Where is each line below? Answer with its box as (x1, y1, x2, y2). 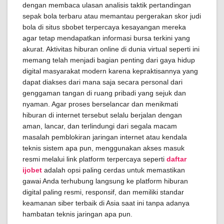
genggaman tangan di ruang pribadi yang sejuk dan (22, 89, 186, 97)
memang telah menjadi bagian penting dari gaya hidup (22, 56, 195, 64)
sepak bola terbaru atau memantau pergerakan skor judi (22, 12, 201, 20)
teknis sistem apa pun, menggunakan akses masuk (22, 144, 184, 152)
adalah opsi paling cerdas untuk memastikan (42, 166, 185, 174)
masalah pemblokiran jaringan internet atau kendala (22, 133, 187, 141)
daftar (166, 155, 186, 163)
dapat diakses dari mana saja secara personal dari (22, 78, 182, 86)
